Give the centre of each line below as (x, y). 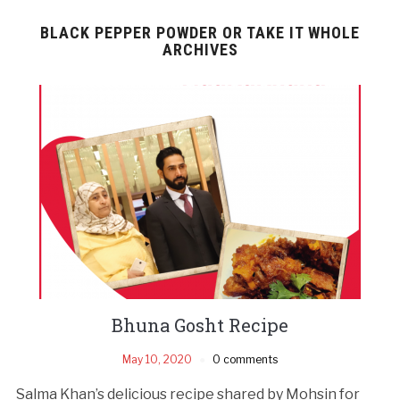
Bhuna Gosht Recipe (200, 325)
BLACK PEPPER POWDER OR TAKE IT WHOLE (200, 32)
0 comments (245, 359)
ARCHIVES (200, 49)
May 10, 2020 (157, 359)
